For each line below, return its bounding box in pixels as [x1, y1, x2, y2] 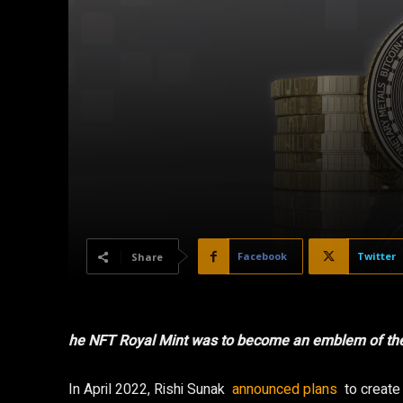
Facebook [237, 249, 287, 263]
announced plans [232, 379, 337, 400]
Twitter [357, 249, 396, 263]
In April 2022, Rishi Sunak [68, 379, 232, 400]
